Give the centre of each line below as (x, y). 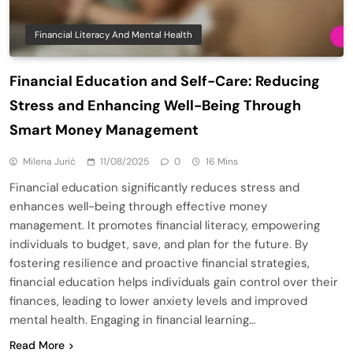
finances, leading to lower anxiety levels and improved (158, 301)
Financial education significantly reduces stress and (154, 187)
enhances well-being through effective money (138, 206)
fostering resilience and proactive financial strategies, (160, 263)
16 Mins (222, 161)
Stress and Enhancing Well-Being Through (155, 105)
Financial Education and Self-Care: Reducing (165, 81)
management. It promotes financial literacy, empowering (165, 225)
